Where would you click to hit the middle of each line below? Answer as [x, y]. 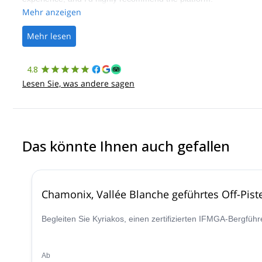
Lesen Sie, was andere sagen [78, 83]
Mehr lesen [49, 36]
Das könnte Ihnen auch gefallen [126, 146]
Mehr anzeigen [52, 12]
